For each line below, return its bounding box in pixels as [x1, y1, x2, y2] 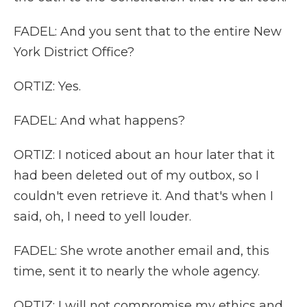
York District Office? [14, 45, 134, 60]
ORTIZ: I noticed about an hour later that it [14, 147, 275, 162]
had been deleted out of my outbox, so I [14, 168, 259, 183]
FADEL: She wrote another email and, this [14, 243, 269, 258]
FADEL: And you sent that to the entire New [14, 24, 282, 39]
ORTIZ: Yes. [14, 79, 81, 94]
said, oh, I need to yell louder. [14, 209, 191, 224]
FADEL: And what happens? [14, 113, 185, 128]
